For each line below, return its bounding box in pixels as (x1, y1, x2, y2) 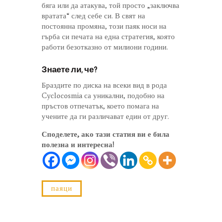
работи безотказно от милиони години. (42, 43, 168, 52)
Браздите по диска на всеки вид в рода (42, 81, 167, 90)
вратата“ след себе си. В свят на (42, 11, 145, 21)
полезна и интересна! (42, 140, 114, 150)
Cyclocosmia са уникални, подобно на (42, 91, 165, 101)
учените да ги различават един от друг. (42, 112, 169, 121)
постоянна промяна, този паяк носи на (42, 22, 166, 31)
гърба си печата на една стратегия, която (42, 32, 175, 42)
